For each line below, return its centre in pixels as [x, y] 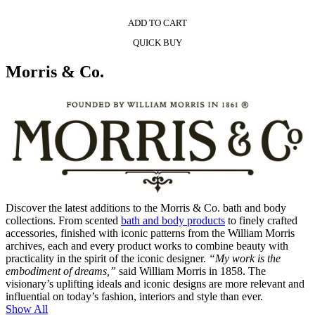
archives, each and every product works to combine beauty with [147, 246]
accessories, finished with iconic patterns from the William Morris [150, 233]
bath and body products [173, 221]
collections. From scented [63, 221]
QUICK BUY [157, 43]
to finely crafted [261, 221]
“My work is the [245, 259]
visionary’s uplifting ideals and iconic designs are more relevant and [155, 284]
